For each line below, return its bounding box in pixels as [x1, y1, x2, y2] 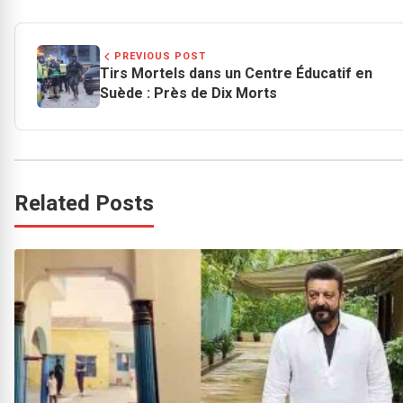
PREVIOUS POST [114, 50, 206, 63]
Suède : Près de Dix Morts [100, 85, 277, 103]
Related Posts [14, 190, 154, 216]
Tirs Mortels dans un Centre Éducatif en [100, 65, 372, 83]
